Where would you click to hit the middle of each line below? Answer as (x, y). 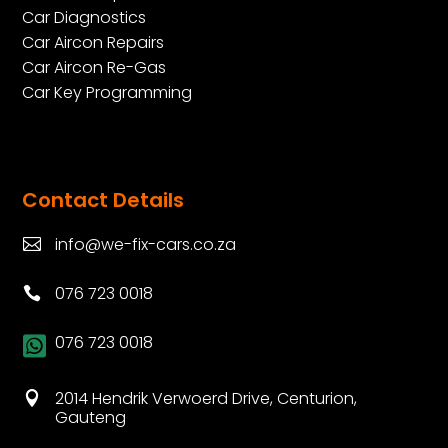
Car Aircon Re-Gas (94, 67)
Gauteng (90, 417)
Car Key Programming (107, 92)
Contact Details (103, 199)
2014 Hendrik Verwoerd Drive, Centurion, (205, 398)
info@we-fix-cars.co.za (145, 244)
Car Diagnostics (84, 17)
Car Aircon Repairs (93, 42)
